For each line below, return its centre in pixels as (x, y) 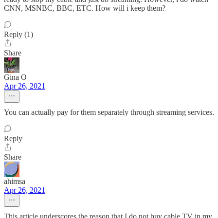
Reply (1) (18, 34)
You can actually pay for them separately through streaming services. (109, 112)
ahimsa (15, 181)
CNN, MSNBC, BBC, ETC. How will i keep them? (85, 8)
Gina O (15, 77)
